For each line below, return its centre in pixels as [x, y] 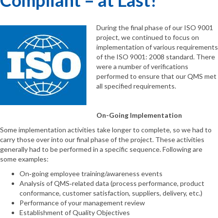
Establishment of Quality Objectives [75, 213]
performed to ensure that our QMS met [156, 76]
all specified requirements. [136, 86]
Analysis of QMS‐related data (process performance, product [112, 183]
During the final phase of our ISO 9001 [155, 28]
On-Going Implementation [139, 115]
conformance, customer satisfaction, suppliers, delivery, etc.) [111, 193]
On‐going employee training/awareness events [91, 174]
